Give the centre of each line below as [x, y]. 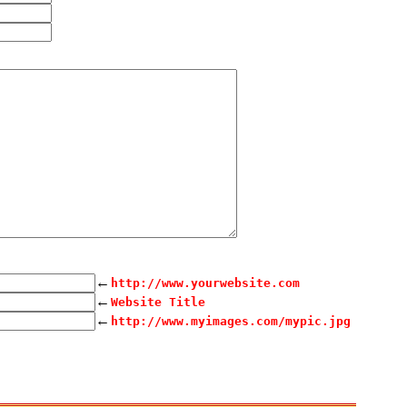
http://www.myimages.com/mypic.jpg [231, 322]
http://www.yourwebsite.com [205, 283]
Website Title [158, 303]
